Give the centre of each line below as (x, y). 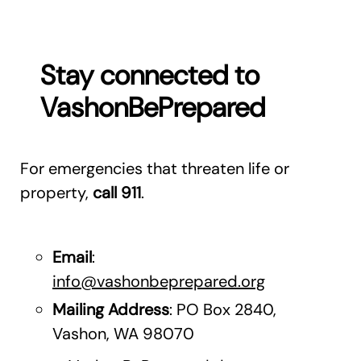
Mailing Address (111, 310)
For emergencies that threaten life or (155, 169)
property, (56, 193)
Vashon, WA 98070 (123, 334)
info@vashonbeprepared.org (159, 282)
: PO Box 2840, (223, 310)
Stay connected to (149, 76)
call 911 (117, 193)
